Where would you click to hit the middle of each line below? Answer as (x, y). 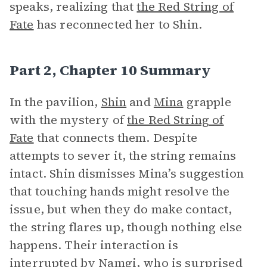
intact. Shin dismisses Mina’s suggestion (127, 173)
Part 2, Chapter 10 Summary (110, 70)
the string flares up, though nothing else (126, 227)
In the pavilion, (55, 102)
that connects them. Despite (115, 138)
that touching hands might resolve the (120, 191)
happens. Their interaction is (94, 245)
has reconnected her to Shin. (118, 24)
